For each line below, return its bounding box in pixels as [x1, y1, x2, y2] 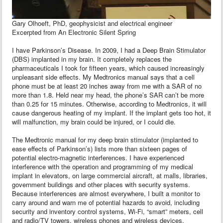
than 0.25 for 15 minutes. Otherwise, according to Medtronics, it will [12, 99, 207, 109]
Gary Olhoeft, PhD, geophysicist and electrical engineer [12, 18, 172, 28]
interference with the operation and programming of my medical [12, 162, 193, 171]
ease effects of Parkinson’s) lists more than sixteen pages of [12, 144, 187, 153]
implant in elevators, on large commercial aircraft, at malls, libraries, [12, 171, 208, 180]
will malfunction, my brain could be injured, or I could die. [12, 117, 176, 126]
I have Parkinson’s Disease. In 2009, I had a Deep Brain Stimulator [12, 45, 206, 55]
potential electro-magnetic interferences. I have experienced [12, 153, 184, 162]
